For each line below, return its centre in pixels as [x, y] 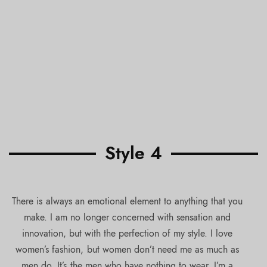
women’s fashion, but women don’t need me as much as [127, 249]
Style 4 [133, 153]
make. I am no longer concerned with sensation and [127, 217]
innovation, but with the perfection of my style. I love [127, 233]
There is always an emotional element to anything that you [127, 201]
